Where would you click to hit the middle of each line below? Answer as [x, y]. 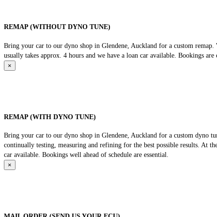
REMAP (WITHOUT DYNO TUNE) [57, 27]
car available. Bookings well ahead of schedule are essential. [86, 155]
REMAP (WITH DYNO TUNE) [50, 117]
